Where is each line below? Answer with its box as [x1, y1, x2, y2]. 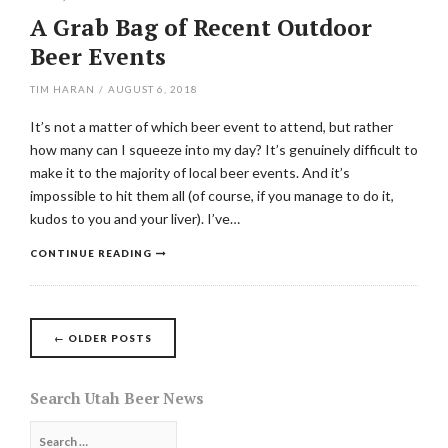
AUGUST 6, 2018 [107, 83, 198, 95]
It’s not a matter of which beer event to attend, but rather [30, 118, 393, 135]
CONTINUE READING [30, 247, 152, 259]
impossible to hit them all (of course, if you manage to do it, [30, 187, 394, 204]
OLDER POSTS [64, 332, 152, 344]
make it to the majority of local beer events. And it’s [30, 164, 350, 181]
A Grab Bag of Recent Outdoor [30, 12, 372, 43]
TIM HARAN [30, 83, 95, 95]
